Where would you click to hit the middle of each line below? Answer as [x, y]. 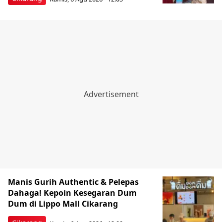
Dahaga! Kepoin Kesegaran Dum [72, 193]
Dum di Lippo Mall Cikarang [63, 204]
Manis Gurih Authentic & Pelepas [73, 182]
